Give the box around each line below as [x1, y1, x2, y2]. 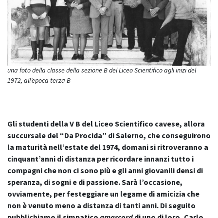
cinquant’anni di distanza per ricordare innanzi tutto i [7, 154, 194, 165]
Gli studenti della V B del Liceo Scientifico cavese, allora [7, 119, 205, 130]
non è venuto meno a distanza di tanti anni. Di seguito [7, 200, 196, 212]
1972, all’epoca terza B [7, 76, 71, 86]
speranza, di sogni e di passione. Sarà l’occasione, [7, 177, 182, 188]
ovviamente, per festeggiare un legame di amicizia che [7, 189, 200, 200]
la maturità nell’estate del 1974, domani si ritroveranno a [7, 142, 208, 153]
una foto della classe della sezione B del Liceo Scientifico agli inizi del [7, 66, 196, 76]
